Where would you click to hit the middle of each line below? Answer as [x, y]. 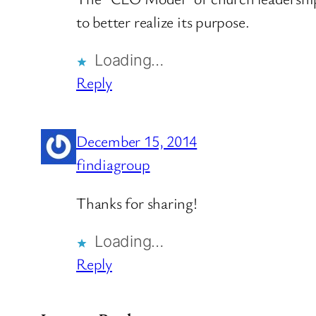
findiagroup [113, 164]
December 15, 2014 [137, 141]
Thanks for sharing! [137, 203]
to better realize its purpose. [163, 22]
